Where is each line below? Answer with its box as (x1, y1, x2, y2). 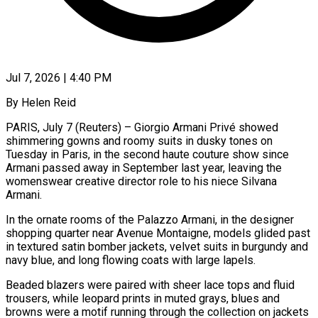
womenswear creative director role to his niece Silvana (6, 174, 277, 188)
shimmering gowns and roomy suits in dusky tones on (6, 133, 273, 148)
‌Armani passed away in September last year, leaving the (6, 160, 282, 175)
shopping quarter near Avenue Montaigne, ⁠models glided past (6, 226, 310, 240)
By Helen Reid (6, 95, 76, 109)
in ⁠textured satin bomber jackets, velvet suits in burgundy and (6, 239, 308, 253)
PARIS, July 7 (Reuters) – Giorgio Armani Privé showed (6, 120, 278, 134)
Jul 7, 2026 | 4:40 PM (6, 70, 111, 84)
